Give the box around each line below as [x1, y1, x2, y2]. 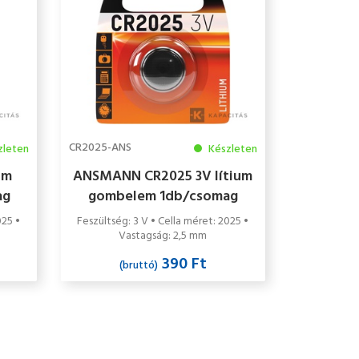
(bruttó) [119, 256, 158, 275]
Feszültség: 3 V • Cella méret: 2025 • [77, 212, 249, 231]
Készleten [205, 139, 257, 159]
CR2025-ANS [68, 138, 131, 157]
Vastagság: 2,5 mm [119, 226, 208, 245]
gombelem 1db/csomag [87, 184, 238, 208]
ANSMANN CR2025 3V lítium [73, 164, 253, 188]
